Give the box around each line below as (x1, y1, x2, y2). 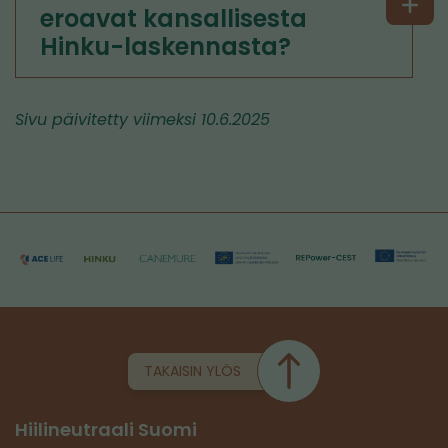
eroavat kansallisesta (40, 2, 307, 35)
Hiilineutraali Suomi (15, 417, 197, 442)
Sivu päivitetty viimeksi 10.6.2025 (15, 108, 270, 131)
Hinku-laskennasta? (40, 30, 291, 63)
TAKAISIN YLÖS (143, 360, 241, 381)
